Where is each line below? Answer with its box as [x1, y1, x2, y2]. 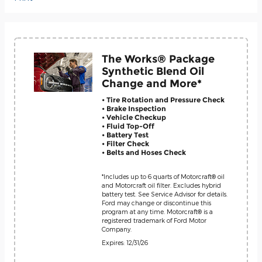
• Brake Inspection [102, 104, 166, 113]
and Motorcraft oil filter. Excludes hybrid [102, 181, 221, 189]
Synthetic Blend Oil [102, 64, 204, 77]
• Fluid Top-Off [102, 122, 154, 130]
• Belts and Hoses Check [102, 148, 186, 157]
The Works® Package [102, 52, 215, 65]
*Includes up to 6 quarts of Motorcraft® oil [102, 172, 225, 180]
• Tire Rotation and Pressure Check [102, 95, 225, 104]
